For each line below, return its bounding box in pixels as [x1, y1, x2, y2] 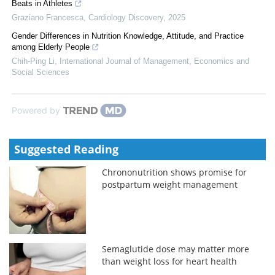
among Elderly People [12, 42, 90, 52]
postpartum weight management [102, 178, 238, 190]
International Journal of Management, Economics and [60, 56, 249, 66]
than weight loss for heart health [102, 255, 238, 267]
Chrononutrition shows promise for [102, 166, 247, 178]
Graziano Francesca [12, 12, 83, 22]
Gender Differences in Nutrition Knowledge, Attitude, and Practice [12, 31, 244, 41]
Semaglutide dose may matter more [102, 242, 250, 255]
